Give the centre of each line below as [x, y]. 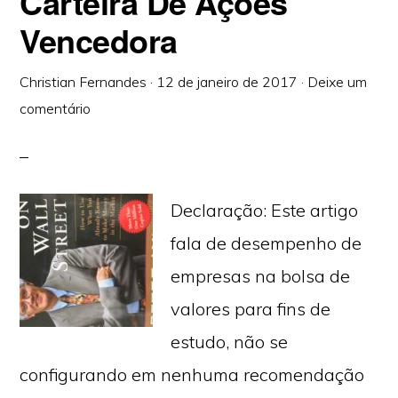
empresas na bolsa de [261, 276]
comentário [56, 108]
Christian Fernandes [84, 82]
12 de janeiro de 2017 [227, 82]
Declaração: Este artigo [265, 210]
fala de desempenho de [267, 243]
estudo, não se [230, 342]
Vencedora [99, 40]
